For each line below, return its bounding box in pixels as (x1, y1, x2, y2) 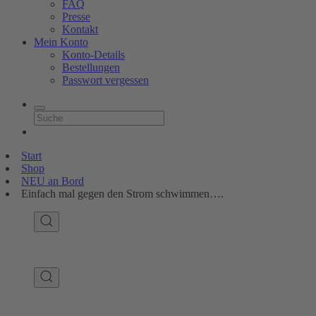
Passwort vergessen (62, 74, 149, 86)
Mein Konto (34, 36, 88, 48)
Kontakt (62, 23, 98, 35)
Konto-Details (62, 49, 125, 61)
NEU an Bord (21, 175, 84, 187)
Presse (62, 11, 90, 23)
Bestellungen (62, 61, 120, 73)
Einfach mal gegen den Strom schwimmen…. (21, 188, 224, 200)
